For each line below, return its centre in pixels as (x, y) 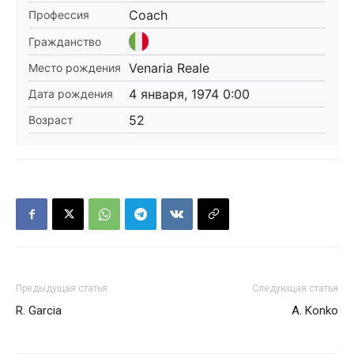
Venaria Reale (169, 68)
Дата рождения (71, 94)
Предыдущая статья (62, 288)
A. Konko (315, 311)
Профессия (59, 15)
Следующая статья (295, 288)
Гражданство (65, 41)
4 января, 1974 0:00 (189, 94)
